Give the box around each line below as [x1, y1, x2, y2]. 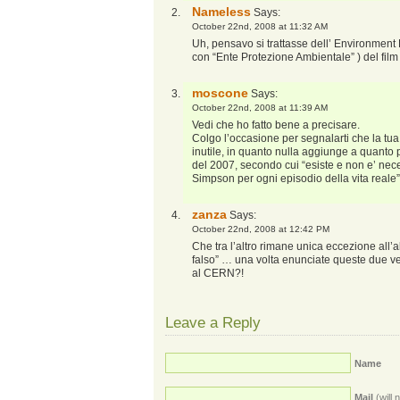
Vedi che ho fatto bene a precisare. [192, 119, 360, 131]
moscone [192, 86, 248, 100]
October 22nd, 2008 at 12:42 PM [192, 224, 329, 234]
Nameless [192, 4, 251, 19]
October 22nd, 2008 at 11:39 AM [192, 103, 328, 112]
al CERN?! [192, 267, 244, 279]
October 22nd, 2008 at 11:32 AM [192, 21, 328, 31]
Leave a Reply [165, 314, 261, 331]
